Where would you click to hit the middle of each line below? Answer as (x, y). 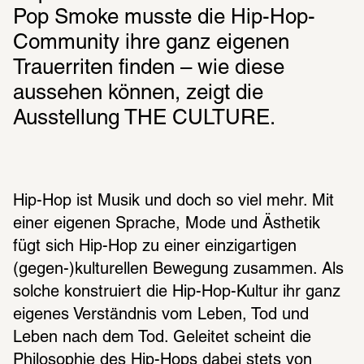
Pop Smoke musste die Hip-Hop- (164, 18)
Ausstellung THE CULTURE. (144, 119)
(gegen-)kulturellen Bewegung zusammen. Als (178, 270)
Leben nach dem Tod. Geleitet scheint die (162, 338)
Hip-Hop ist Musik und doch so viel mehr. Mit (173, 202)
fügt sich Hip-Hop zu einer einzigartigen (155, 247)
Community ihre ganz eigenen (151, 43)
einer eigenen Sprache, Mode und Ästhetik (167, 225)
